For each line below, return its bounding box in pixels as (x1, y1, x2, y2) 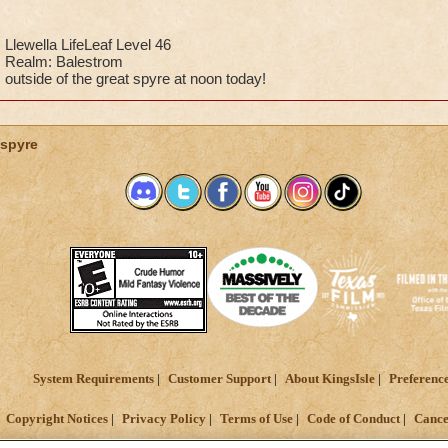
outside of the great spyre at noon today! (4, 70, 266, 87)
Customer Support (167, 371, 271, 386)
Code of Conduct (307, 412, 400, 427)
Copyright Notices (6, 412, 108, 427)
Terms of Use (220, 412, 293, 427)
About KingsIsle (284, 371, 375, 386)
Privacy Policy (122, 412, 206, 427)
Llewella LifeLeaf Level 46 (4, 36, 171, 53)
